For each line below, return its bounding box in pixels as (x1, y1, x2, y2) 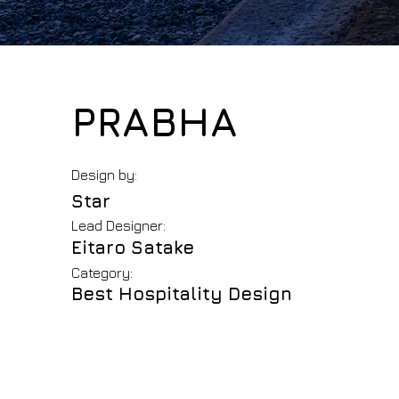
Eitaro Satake (71, 237, 194, 257)
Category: (71, 265, 133, 281)
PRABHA (71, 97, 238, 145)
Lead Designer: (71, 217, 166, 233)
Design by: (71, 167, 137, 183)
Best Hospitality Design (71, 283, 292, 304)
